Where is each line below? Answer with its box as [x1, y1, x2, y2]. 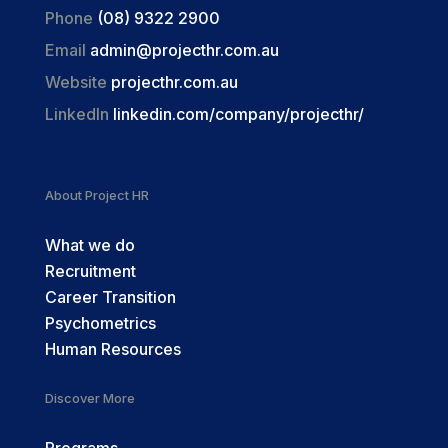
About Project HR [44, 186, 149, 203]
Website [44, 71, 107, 92]
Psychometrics [44, 312, 156, 333]
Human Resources [44, 338, 181, 359]
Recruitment [44, 260, 136, 281]
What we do [44, 234, 135, 255]
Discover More [44, 389, 135, 406]
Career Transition [44, 286, 176, 307]
